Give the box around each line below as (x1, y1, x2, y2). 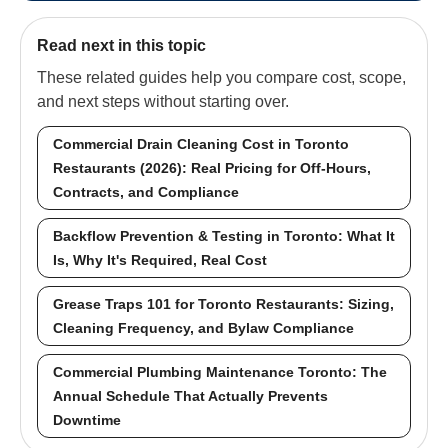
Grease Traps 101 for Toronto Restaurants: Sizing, (53, 295, 394, 312)
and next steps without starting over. (37, 92, 289, 110)
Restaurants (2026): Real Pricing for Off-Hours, (53, 159, 371, 176)
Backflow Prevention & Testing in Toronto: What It (53, 227, 395, 244)
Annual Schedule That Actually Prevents (53, 387, 328, 404)
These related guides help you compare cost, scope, (37, 68, 406, 86)
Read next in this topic (37, 36, 206, 54)
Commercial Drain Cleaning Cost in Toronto (53, 135, 349, 152)
